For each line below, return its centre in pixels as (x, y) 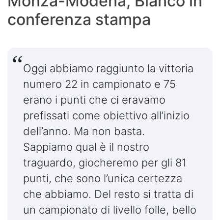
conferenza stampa (79, 19)
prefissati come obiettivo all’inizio (106, 115)
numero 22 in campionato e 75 (99, 84)
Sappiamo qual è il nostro (86, 147)
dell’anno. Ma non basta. (84, 131)
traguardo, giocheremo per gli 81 (105, 162)
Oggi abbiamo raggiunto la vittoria (108, 68)
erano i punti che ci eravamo (94, 99)
